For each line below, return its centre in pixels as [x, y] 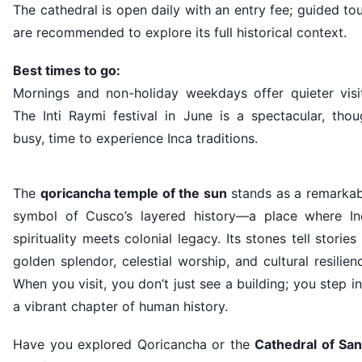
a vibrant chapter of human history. [120, 306]
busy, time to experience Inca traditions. [135, 138]
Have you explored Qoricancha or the [134, 344]
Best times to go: [67, 70]
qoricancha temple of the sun [133, 193]
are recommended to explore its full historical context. [180, 32]
